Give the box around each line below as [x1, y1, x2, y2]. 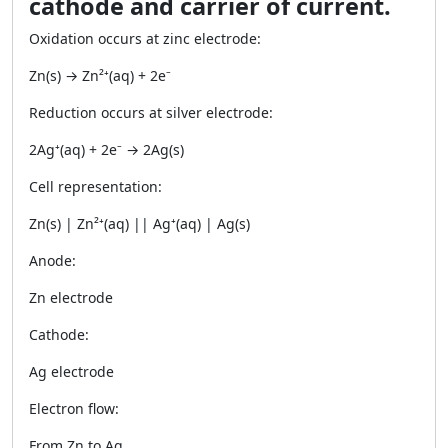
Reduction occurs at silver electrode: [29, 103, 273, 122]
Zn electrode [29, 288, 113, 307]
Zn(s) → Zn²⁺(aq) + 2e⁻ [29, 66, 171, 85]
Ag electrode [29, 362, 114, 381]
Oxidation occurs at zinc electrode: [29, 29, 261, 48]
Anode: [29, 251, 76, 270]
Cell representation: [29, 177, 162, 196]
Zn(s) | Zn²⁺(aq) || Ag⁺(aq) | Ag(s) [29, 214, 250, 233]
